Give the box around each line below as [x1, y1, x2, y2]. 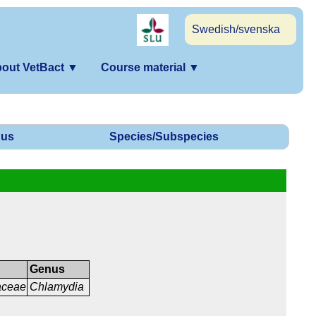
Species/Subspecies [109, 130, 219, 143]
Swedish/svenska [192, 23, 280, 35]
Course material [101, 61, 188, 73]
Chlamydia [30, 281, 85, 293]
